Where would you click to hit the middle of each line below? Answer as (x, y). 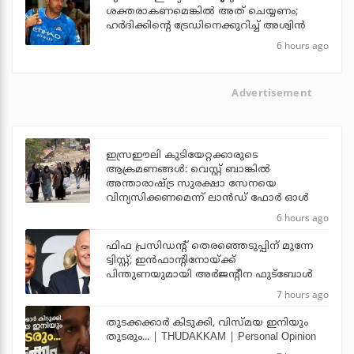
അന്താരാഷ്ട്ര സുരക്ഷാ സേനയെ (191, 185)
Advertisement (272, 92)
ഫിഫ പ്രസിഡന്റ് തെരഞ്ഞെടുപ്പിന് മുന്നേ (210, 247)
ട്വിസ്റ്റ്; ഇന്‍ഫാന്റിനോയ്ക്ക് (171, 261)
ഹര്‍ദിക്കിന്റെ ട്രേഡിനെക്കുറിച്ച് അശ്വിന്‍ (206, 26)
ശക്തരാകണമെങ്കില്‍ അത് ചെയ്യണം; (202, 11)
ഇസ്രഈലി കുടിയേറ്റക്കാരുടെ (182, 156)
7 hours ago (303, 295)
